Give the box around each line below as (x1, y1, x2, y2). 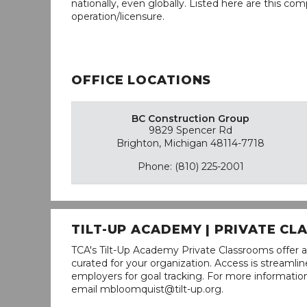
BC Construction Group (132, 112, 250, 125)
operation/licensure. (71, 10, 164, 23)
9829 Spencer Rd (149, 124, 233, 136)
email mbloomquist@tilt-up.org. (71, 283, 223, 295)
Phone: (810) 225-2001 (137, 160, 244, 173)
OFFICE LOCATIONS (71, 73, 212, 88)
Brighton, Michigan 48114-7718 (116, 137, 265, 149)
